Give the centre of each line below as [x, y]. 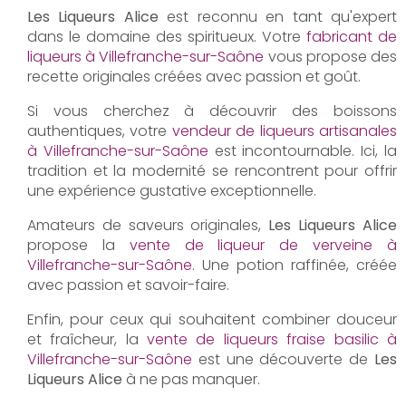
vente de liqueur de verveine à [263, 246]
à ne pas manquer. [191, 380]
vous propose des [330, 57]
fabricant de [352, 37]
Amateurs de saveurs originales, [148, 226]
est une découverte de [283, 360]
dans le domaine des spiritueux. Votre [167, 37]
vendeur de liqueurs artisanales [284, 131]
